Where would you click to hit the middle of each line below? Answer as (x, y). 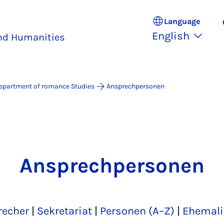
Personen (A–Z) (137, 211)
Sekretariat (64, 211)
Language (182, 21)
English (171, 36)
